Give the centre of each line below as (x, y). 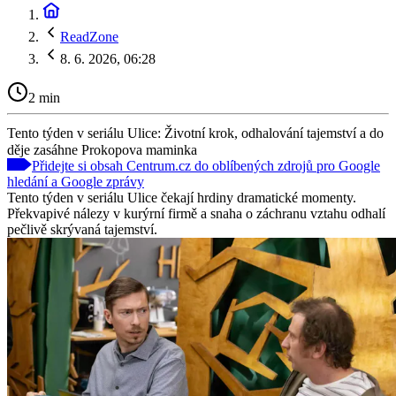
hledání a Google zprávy (76, 181)
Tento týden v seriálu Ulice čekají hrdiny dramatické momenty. (182, 197)
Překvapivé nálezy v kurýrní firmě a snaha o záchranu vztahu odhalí (196, 213)
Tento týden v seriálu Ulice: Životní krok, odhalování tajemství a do (195, 133)
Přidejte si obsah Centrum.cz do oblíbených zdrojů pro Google (206, 165)
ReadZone (89, 37)
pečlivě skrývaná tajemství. (82, 229)
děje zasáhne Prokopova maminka (102, 149)
